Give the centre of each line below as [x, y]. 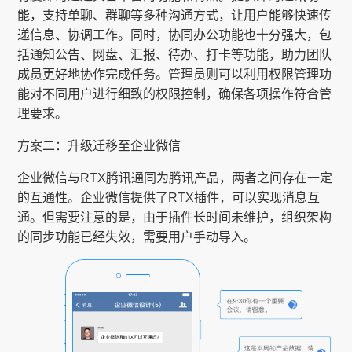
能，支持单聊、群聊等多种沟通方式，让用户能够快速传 [175, 16]
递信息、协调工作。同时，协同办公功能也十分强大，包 [175, 35]
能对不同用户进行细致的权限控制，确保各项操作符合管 [175, 94]
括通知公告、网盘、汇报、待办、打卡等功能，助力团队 [175, 55]
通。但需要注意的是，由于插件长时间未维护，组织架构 [175, 218]
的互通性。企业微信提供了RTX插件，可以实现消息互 [169, 198]
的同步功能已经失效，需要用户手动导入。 [137, 237]
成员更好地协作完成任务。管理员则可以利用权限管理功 [175, 75]
